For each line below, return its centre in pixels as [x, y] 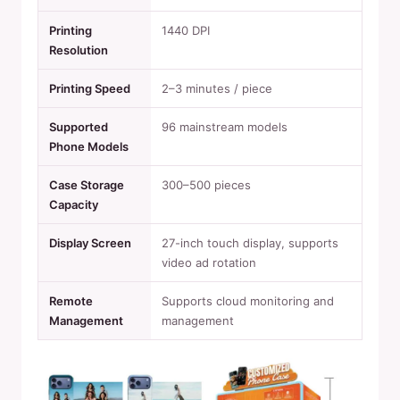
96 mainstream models [225, 127]
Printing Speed [90, 88]
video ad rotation [209, 262]
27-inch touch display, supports [250, 243]
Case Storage [87, 185]
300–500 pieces [206, 185]
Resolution [79, 50]
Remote [71, 301]
